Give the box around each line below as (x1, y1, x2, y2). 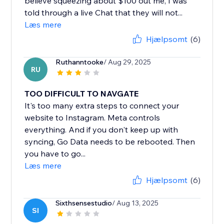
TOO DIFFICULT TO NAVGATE (24, 88, 139, 99)
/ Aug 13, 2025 (112, 198, 159, 208)
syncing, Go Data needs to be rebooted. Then (24, 136, 195, 147)
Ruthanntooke (55, 57, 104, 67)
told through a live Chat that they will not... (24, 7, 183, 18)
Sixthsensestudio (55, 198, 112, 208)
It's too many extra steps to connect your (24, 100, 179, 111)
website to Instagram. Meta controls (24, 112, 160, 123)
